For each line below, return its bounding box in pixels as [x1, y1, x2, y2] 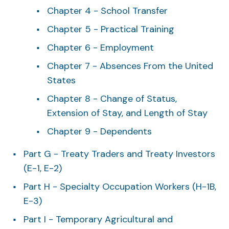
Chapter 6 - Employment [47, 41, 154, 54]
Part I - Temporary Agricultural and [24, 213, 173, 225]
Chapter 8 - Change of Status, [47, 92, 177, 105]
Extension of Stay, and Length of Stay [47, 106, 208, 119]
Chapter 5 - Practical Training [47, 22, 174, 35]
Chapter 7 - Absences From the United [47, 59, 213, 72]
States [47, 74, 76, 86]
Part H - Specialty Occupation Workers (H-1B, [24, 180, 216, 193]
